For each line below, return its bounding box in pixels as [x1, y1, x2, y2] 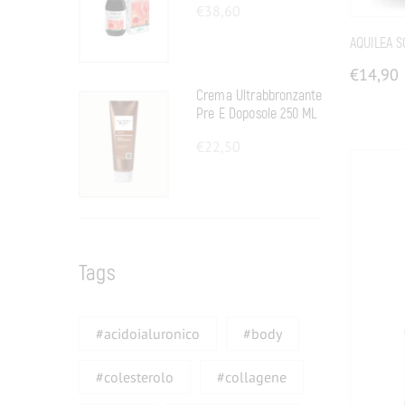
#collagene [217, 367, 287, 386]
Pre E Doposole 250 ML [196, 104, 317, 123]
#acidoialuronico [96, 324, 201, 343]
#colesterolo [96, 367, 174, 386]
